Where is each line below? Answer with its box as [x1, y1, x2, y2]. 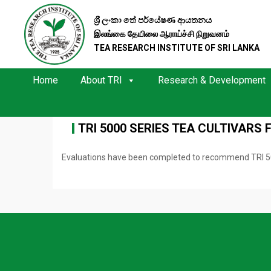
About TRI [80, 74, 122, 86]
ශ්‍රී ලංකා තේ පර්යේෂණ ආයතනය [94, 15, 212, 25]
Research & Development [157, 74, 266, 86]
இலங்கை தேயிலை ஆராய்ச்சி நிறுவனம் [94, 28, 229, 39]
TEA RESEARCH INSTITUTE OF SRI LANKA [94, 42, 260, 53]
